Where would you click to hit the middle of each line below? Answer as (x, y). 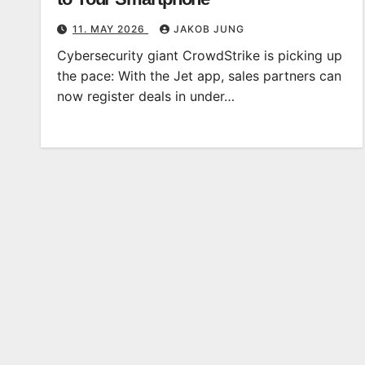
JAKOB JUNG (209, 29)
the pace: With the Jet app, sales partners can (199, 76)
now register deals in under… (146, 96)
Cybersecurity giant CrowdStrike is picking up (200, 55)
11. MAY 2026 (110, 29)
